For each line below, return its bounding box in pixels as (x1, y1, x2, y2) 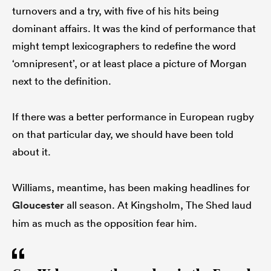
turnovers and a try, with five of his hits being (12, 4, 219, 17)
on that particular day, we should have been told (12, 127, 233, 140)
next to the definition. (12, 74, 111, 87)
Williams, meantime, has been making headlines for (12, 180, 250, 194)
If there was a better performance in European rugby (12, 109, 254, 123)
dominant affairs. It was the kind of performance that (12, 21, 256, 34)
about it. (12, 145, 51, 158)
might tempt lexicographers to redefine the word (12, 39, 236, 52)
